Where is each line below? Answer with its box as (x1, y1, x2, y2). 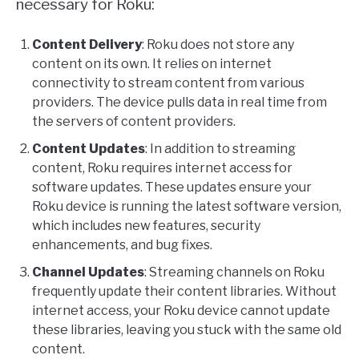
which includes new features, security (32, 218, 260, 234)
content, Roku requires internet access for (32, 160, 292, 176)
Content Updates (32, 141, 145, 157)
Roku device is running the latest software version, (32, 199, 341, 215)
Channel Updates (32, 264, 144, 280)
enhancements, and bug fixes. (32, 237, 212, 253)
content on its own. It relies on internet (32, 56, 272, 72)
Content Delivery (32, 37, 142, 53)
